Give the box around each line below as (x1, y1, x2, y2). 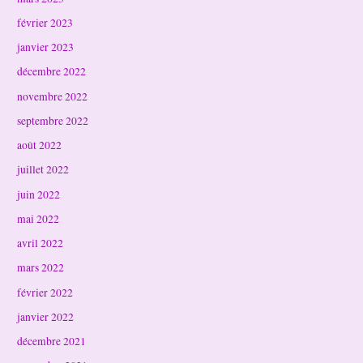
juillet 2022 (17, 162, 70, 177)
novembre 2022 (17, 88, 88, 104)
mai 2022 (17, 211, 60, 226)
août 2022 (17, 138, 62, 153)
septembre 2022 (17, 113, 89, 128)
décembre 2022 (17, 64, 87, 79)
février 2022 (17, 284, 74, 300)
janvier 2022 (17, 309, 75, 324)
